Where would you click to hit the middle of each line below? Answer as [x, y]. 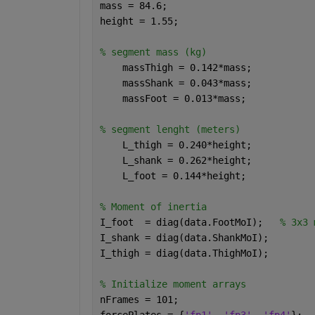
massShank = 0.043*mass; [178, 83]
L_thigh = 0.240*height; [178, 144]
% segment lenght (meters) [170, 129]
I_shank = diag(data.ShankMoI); [184, 237]
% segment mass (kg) [153, 52]
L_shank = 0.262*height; [178, 160]
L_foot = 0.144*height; [175, 175]
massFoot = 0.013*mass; [175, 98]
